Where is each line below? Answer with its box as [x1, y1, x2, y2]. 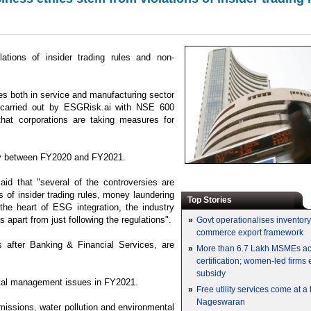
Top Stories [185, 195, 232, 205]
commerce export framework [196, 228, 303, 237]
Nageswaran [196, 297, 245, 307]
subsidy [196, 269, 226, 278]
